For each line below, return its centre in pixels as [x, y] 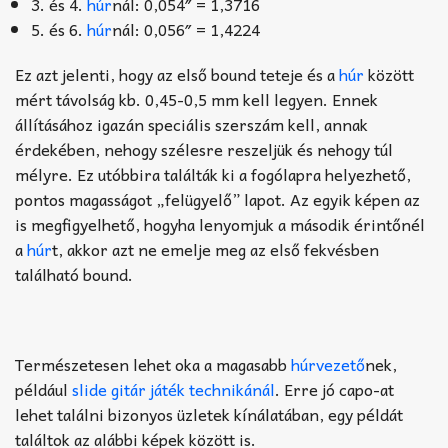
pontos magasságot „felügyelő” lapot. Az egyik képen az [217, 199]
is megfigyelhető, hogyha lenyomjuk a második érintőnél [220, 224]
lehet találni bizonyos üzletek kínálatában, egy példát [209, 414]
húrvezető [328, 364]
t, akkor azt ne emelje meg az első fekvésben [215, 249]
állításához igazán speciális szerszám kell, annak [191, 124]
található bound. [74, 274]
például [43, 389]
